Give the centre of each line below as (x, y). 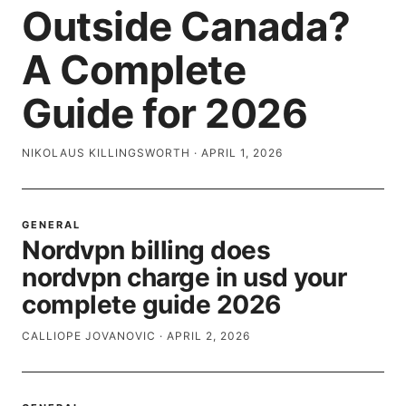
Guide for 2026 (164, 113)
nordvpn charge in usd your (184, 277)
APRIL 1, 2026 (242, 153)
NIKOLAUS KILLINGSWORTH (106, 153)
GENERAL (51, 225)
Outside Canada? (186, 26)
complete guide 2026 (151, 304)
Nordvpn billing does (146, 250)
